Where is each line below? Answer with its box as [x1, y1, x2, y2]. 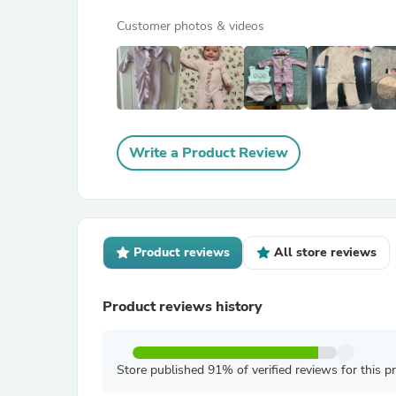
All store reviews [274, 244, 377, 261]
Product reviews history [103, 297, 263, 316]
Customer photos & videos [117, 18, 264, 34]
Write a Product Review [129, 143, 288, 163]
